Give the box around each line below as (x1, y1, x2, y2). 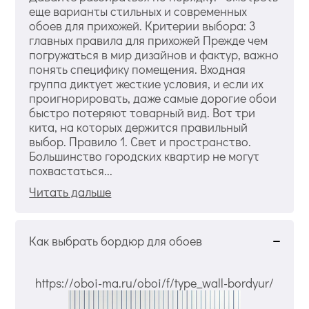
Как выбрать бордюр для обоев (29, 232, 203, 250)
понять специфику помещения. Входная (29, 61, 246, 78)
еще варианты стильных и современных (29, 3, 248, 20)
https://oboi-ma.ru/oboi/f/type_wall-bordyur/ (35, 275, 274, 292)
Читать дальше (29, 183, 112, 201)
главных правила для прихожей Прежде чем (29, 32, 268, 49)
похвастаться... (29, 162, 113, 179)
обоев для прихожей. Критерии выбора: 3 (29, 17, 257, 34)
